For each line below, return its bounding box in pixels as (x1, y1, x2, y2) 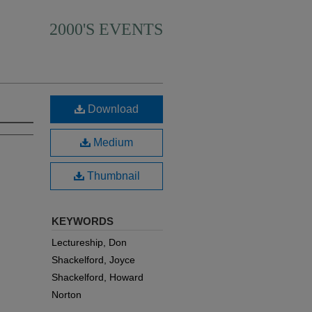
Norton (52, 289, 81, 300)
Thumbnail (84, 170, 140, 182)
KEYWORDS (52, 215, 114, 227)
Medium (91, 136, 133, 148)
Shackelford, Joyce (52, 254, 135, 265)
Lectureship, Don (52, 237, 127, 248)
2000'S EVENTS (49, 20, 163, 38)
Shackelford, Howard (52, 272, 143, 283)
